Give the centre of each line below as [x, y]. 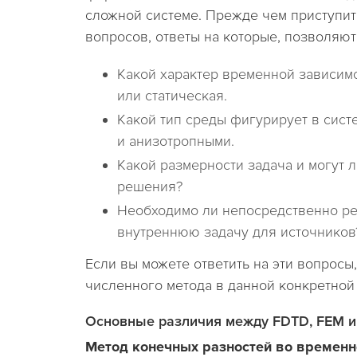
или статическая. [172, 96]
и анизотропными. [176, 141]
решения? [150, 186]
